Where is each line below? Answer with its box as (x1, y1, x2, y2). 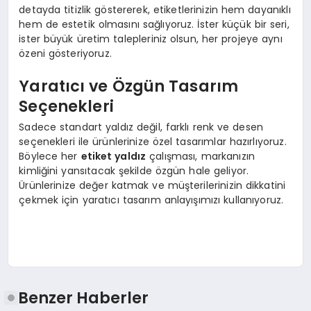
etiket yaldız (81, 149, 146, 163)
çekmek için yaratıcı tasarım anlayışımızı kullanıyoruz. (19, 192, 284, 207)
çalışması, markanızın (146, 149, 255, 163)
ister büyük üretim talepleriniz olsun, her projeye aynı (19, 31, 283, 46)
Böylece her (19, 149, 81, 163)
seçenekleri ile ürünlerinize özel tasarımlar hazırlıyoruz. (19, 134, 287, 149)
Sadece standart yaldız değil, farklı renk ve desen (19, 119, 263, 134)
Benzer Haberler (18, 286, 149, 309)
